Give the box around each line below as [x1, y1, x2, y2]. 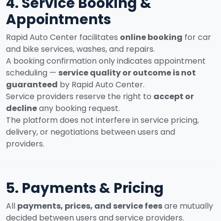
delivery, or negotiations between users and [6, 126, 175, 138]
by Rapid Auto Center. [58, 79, 145, 90]
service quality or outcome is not [58, 67, 196, 78]
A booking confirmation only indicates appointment [6, 55, 206, 67]
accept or [153, 91, 194, 102]
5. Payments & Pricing [6, 179, 164, 198]
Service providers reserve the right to [6, 91, 153, 102]
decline [6, 103, 37, 114]
